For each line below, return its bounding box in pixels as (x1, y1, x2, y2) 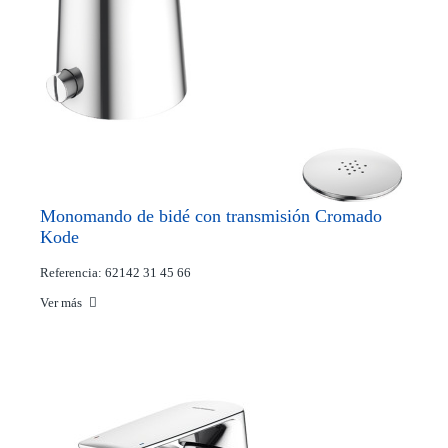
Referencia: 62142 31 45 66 (40, 265, 191, 281)
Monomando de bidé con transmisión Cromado (40, 206, 382, 227)
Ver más (40, 295, 85, 311)
